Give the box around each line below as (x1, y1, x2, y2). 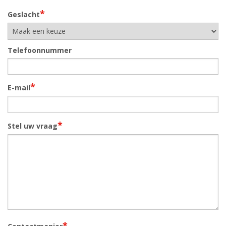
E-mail (8, 83, 30, 93)
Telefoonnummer (8, 45, 72, 55)
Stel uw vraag (8, 121, 58, 131)
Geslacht (8, 10, 40, 19)
